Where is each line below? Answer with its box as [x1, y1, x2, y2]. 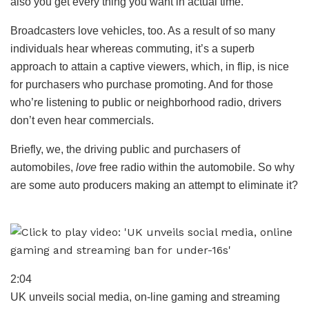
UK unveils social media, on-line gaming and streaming [10, 290, 280, 303]
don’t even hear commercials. [10, 114, 154, 126]
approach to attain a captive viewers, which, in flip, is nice [10, 60, 289, 72]
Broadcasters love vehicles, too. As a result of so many [10, 24, 275, 37]
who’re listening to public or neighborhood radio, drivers [10, 96, 281, 108]
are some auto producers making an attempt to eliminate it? [10, 179, 298, 191]
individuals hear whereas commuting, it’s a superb [10, 42, 255, 54]
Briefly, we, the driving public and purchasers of [10, 143, 240, 155]
